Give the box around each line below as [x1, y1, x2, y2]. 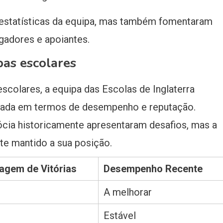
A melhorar [104, 186, 152, 199]
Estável [104, 210, 136, 222]
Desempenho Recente [104, 163, 203, 175]
